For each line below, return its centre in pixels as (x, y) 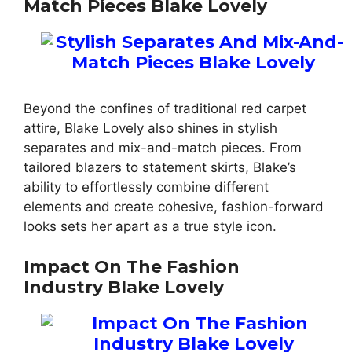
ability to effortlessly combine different (146, 187)
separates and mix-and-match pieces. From (163, 148)
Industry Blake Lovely (124, 287)
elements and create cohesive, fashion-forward (174, 207)
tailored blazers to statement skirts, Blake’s (160, 168)
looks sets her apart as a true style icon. (150, 227)
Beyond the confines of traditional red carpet (165, 109)
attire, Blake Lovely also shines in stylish (150, 128)
